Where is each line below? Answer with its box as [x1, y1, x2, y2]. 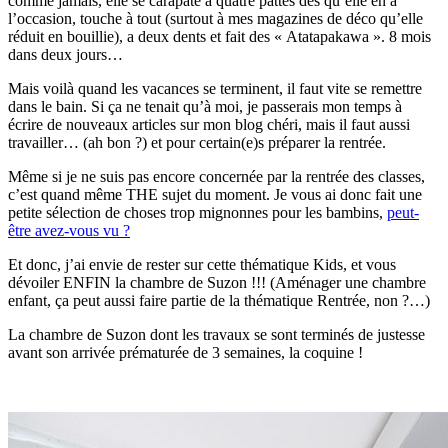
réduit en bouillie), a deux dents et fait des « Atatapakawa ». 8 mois [8, 28, 431, 46]
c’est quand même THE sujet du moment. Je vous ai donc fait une [8, 186, 422, 204]
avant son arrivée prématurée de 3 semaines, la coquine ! [8, 344, 363, 362]
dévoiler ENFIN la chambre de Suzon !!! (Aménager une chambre [8, 274, 426, 292]
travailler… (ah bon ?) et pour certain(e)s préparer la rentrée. [8, 134, 386, 152]
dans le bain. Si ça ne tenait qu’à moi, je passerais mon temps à [8, 98, 402, 116]
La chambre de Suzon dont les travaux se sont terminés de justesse [8, 326, 425, 344]
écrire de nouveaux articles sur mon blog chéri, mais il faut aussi [8, 116, 410, 134]
